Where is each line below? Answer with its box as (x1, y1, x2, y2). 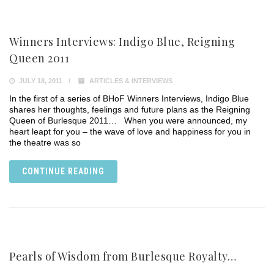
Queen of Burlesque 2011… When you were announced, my (9, 116, 247, 125)
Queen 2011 (9, 51, 69, 65)
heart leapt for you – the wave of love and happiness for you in (9, 127, 251, 136)
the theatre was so (9, 138, 81, 147)
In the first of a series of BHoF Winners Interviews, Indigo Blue (9, 94, 249, 103)
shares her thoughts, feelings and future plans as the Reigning (9, 105, 250, 114)
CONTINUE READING (22, 166, 105, 176)
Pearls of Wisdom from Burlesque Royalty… (9, 249, 236, 264)
